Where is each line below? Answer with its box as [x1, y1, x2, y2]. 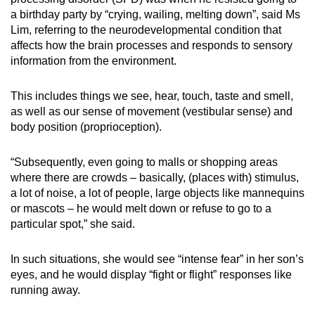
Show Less [129, 117, 186, 129]
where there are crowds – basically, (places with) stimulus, [11, 171, 299, 184]
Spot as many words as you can [75, 67, 217, 79]
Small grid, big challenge [75, 10, 184, 22]
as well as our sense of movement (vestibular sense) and [11, 105, 292, 117]
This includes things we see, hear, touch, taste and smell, [11, 89, 293, 102]
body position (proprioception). [11, 120, 165, 133]
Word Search [75, 49, 144, 62]
